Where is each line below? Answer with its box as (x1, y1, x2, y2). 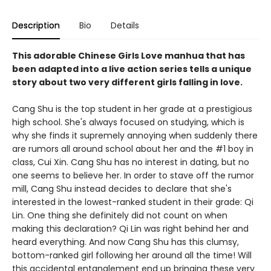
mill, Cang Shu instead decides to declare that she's (12, 183, 232, 195)
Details (111, 19, 139, 31)
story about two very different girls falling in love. (12, 76, 243, 88)
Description (12, 19, 60, 31)
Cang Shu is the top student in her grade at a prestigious (12, 103, 252, 115)
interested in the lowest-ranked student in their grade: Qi (12, 196, 253, 208)
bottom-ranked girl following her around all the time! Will (12, 249, 252, 261)
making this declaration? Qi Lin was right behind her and (12, 223, 249, 235)
